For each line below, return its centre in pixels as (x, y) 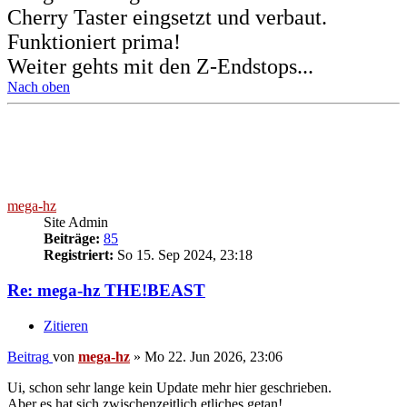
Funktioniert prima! (94, 42)
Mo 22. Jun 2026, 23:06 (213, 356)
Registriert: (79, 255)
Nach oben (39, 87)
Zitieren (66, 325)
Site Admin (76, 223)
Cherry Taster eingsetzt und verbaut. (167, 18)
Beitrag (28, 356)
